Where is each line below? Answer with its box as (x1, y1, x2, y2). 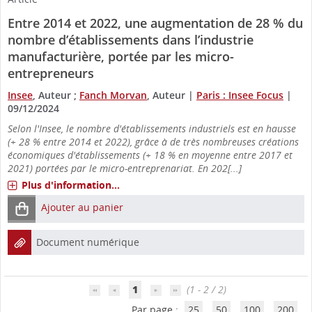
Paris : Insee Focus (196, 88, 283, 102)
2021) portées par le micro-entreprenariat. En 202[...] (8, 161, 242, 175)
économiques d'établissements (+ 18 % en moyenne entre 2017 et (8, 148, 292, 162)
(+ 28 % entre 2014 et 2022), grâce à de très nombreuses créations (8, 134, 299, 148)
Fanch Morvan (79, 88, 147, 102)
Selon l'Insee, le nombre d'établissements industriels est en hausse (8, 121, 296, 135)
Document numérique (36, 235, 139, 249)
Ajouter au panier (41, 200, 123, 214)
